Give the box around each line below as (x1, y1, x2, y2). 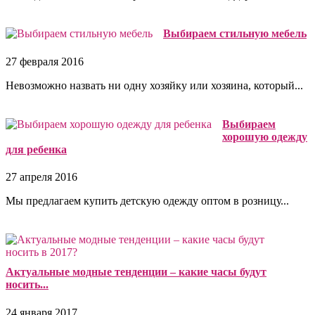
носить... (6, 278, 49, 291)
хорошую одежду (222, 130, 307, 143)
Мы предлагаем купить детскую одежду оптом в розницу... (6, 195, 289, 207)
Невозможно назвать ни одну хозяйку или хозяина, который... (6, 79, 303, 91)
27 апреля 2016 (6, 171, 77, 184)
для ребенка (6, 143, 67, 155)
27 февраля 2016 (6, 55, 84, 67)
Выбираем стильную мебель (163, 27, 307, 40)
